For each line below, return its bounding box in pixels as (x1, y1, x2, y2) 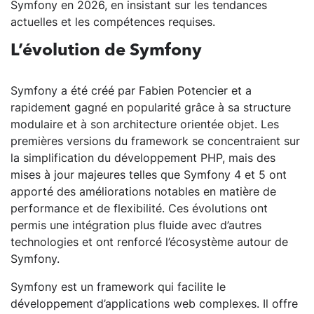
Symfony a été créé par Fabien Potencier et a (11, 83, 252, 99)
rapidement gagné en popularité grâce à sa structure (11, 100, 291, 116)
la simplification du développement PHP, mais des (11, 150, 275, 166)
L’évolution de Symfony (11, 43, 202, 60)
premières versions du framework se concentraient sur (11, 133, 300, 149)
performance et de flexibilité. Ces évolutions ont (11, 200, 268, 217)
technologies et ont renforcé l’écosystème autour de (11, 234, 288, 250)
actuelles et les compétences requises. (11, 14, 215, 30)
